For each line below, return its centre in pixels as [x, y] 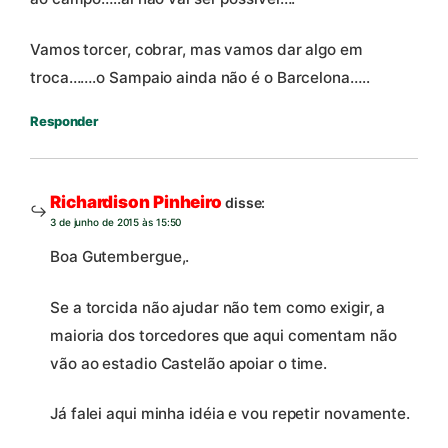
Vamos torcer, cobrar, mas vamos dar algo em [196, 50]
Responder [64, 121]
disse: [245, 203]
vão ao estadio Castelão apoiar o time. [189, 363]
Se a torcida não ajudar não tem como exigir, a [218, 307]
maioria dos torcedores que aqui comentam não [223, 335]
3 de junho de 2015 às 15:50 [116, 222]
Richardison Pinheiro [136, 202]
